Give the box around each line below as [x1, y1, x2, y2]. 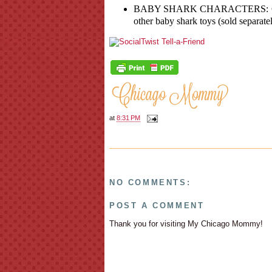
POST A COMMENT [109, 200, 205, 210]
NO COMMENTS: [109, 178, 191, 188]
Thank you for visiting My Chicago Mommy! [109, 219, 263, 228]
